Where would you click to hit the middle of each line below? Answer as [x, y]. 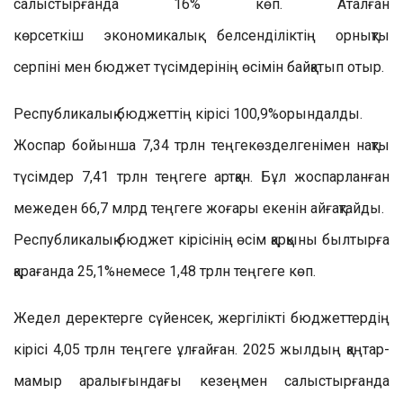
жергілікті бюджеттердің [304, 318]
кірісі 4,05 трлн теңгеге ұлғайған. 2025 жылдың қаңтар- [201, 349]
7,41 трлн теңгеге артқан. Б [173, 177]
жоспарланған [338, 177]
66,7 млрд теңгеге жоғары [168, 208]
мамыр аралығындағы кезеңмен [149, 381]
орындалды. [321, 114]
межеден [45, 208]
